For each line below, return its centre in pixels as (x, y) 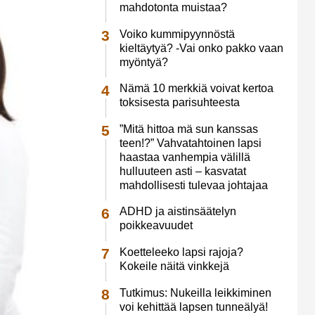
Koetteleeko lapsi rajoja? (181, 252)
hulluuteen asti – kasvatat (182, 171)
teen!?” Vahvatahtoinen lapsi (190, 143)
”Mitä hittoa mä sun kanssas (188, 129)
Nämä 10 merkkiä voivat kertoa (196, 89)
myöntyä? (143, 62)
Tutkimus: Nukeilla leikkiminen (195, 292)
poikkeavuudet (156, 226)
